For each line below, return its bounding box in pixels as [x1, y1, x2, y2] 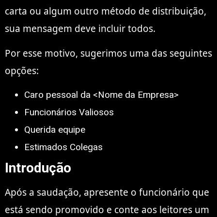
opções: [5, 64, 39, 77]
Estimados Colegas [24, 141, 103, 153]
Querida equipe [24, 124, 85, 136]
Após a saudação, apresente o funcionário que [5, 186, 209, 199]
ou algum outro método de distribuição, [27, 5, 206, 18]
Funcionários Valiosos [24, 107, 114, 118]
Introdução [5, 160, 71, 176]
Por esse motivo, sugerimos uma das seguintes [5, 46, 212, 60]
